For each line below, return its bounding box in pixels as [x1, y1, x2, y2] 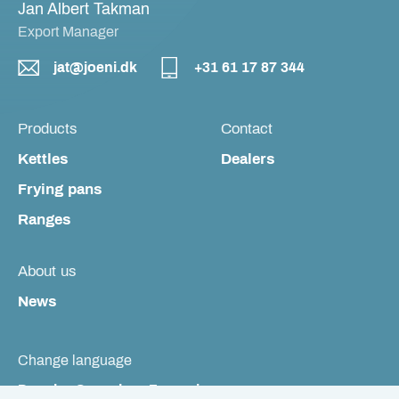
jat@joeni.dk [53, 60, 137, 76]
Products [18, 120, 77, 138]
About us [18, 263, 77, 281]
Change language [18, 353, 132, 369]
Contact [221, 120, 273, 138]
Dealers [221, 151, 274, 168]
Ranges [18, 211, 70, 229]
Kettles [18, 151, 68, 168]
